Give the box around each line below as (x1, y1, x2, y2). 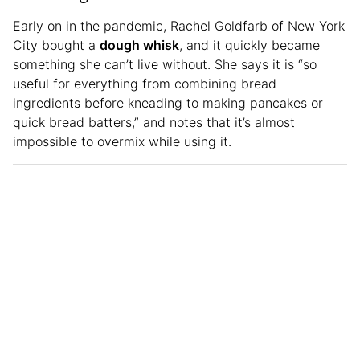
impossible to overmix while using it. (13, 133, 231, 150)
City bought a (13, 37, 100, 54)
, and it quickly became (179, 37, 320, 54)
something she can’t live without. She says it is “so (13, 56, 317, 73)
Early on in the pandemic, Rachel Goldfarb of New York (13, 18, 345, 35)
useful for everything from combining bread (13, 76, 276, 92)
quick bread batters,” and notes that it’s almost (13, 114, 295, 131)
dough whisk (100, 37, 179, 54)
